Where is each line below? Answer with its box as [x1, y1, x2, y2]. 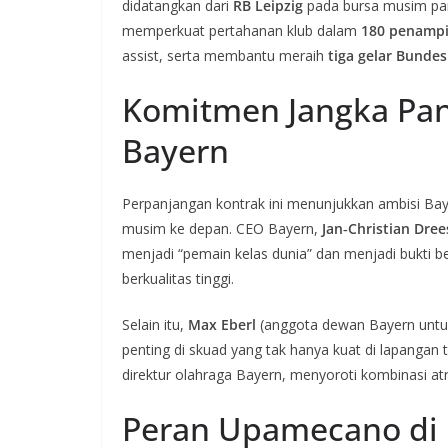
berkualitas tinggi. [122, 269, 234, 288]
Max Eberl [188, 315, 256, 334]
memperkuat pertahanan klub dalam [122, 21, 361, 40]
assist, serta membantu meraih [122, 46, 328, 65]
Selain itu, [122, 315, 188, 334]
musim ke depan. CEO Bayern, [122, 219, 322, 238]
